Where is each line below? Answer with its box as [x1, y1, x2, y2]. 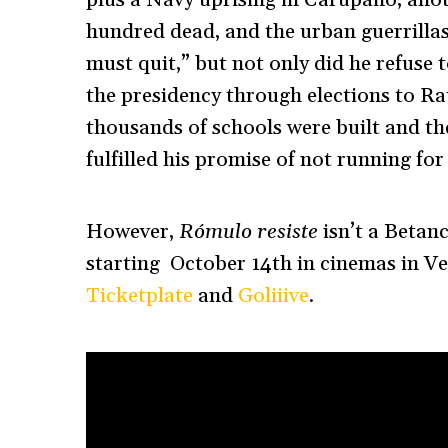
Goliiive [237, 282, 309, 309]
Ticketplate [85, 282, 193, 309]
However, [85, 218, 179, 245]
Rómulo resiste [178, 218, 318, 245]
